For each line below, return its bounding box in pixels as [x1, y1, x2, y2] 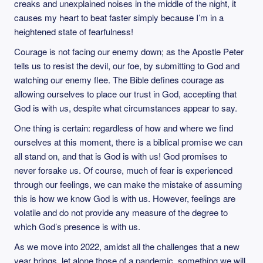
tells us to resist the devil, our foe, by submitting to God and [14, 59, 240, 72]
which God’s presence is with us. [14, 220, 140, 232]
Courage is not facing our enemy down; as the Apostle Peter [14, 45, 244, 58]
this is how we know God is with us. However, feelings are [14, 192, 235, 204]
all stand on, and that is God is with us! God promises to [14, 150, 227, 162]
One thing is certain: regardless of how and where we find [14, 122, 233, 134]
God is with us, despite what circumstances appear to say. [14, 102, 237, 114]
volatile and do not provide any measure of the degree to [14, 206, 228, 218]
